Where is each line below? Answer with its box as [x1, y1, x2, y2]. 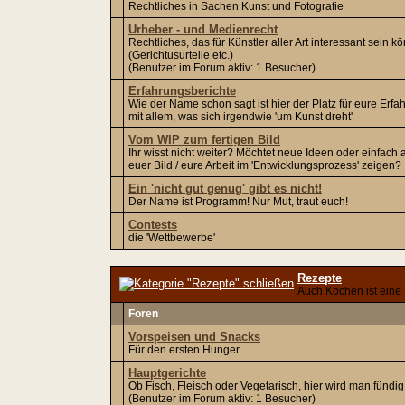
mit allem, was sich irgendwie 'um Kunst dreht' [128, 110, 353, 123]
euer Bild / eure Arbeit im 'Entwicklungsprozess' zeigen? [128, 159, 401, 172]
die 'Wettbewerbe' [128, 231, 215, 244]
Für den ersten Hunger [128, 344, 240, 356]
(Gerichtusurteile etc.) [128, 49, 233, 61]
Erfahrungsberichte [128, 84, 236, 98]
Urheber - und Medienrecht [128, 23, 278, 36]
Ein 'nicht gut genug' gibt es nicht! [128, 182, 322, 195]
